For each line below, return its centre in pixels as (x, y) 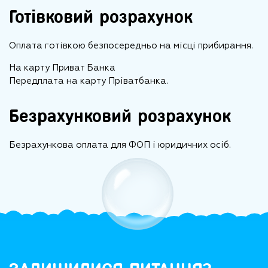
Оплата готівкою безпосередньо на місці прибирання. (131, 46)
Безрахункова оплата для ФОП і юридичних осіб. (120, 145)
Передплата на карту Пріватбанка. (89, 81)
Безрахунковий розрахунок (120, 116)
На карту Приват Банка (62, 68)
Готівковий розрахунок (101, 17)
